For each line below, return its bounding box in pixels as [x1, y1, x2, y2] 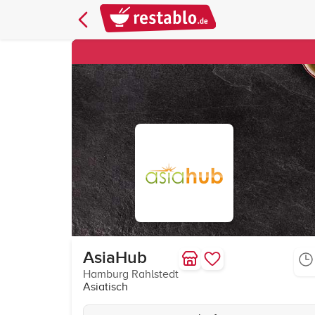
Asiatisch [83, 281, 128, 293]
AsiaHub [83, 247, 147, 268]
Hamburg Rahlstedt [83, 268, 179, 281]
